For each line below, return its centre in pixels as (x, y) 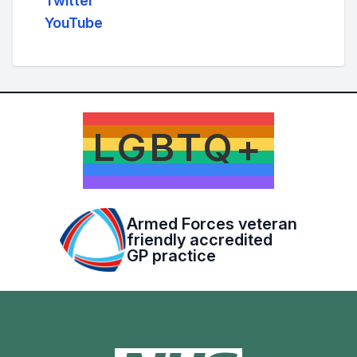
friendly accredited (199, 240)
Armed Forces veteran (212, 224)
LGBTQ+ (178, 147)
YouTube (74, 23)
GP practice (171, 256)
